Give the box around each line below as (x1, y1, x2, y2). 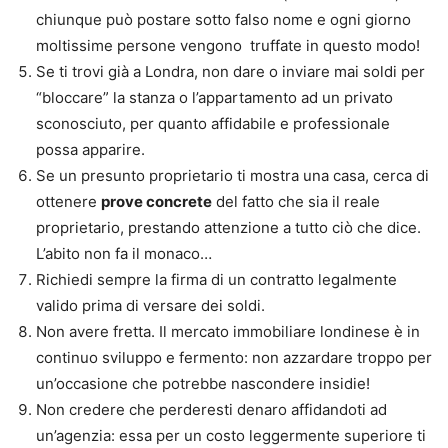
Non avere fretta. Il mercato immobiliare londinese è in (36, 322, 420, 342)
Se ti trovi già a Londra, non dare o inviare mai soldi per (36, 62, 425, 82)
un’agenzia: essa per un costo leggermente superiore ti (36, 426, 426, 446)
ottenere (36, 192, 101, 212)
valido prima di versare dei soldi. (36, 296, 265, 316)
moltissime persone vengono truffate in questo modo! (36, 36, 420, 56)
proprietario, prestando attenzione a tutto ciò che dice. (36, 218, 421, 238)
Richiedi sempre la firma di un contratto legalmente (36, 270, 397, 290)
